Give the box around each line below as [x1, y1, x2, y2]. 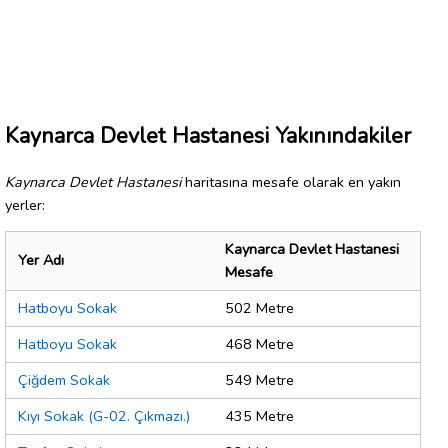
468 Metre [225, 334, 294, 355]
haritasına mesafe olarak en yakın [181, 171, 401, 192]
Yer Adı [18, 250, 64, 271]
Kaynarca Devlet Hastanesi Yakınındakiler [5, 120, 411, 151]
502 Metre [225, 298, 294, 319]
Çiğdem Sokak [18, 370, 110, 391]
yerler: [5, 194, 45, 215]
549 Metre [225, 370, 294, 391]
